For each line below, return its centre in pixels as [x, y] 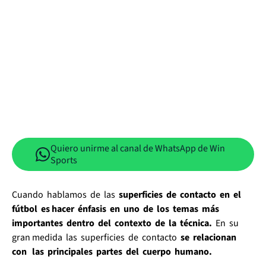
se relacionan [209, 237]
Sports [64, 160]
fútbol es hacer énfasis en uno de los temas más [116, 209]
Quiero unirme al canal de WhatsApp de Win [138, 148]
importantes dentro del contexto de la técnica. [114, 223]
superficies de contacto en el [181, 194]
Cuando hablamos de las [65, 194]
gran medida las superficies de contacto [96, 237]
